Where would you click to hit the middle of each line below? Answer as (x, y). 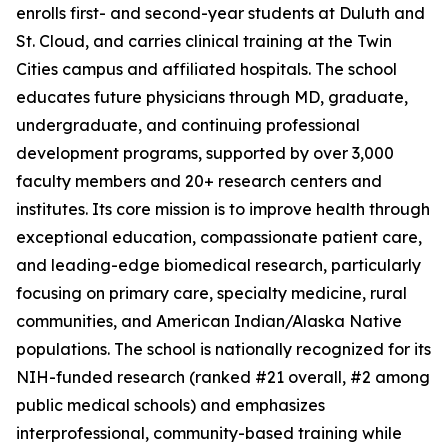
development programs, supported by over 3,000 (205, 153)
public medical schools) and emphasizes (170, 405)
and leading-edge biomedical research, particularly (218, 265)
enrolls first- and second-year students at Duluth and (220, 13)
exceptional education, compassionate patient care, (219, 237)
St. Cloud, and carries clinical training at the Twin (204, 41)
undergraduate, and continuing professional (188, 125)
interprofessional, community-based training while (209, 433)
